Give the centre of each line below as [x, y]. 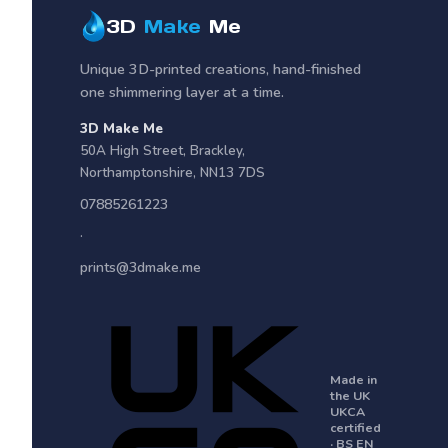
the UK [350, 395]
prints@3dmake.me [140, 267]
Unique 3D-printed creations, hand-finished [220, 68]
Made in [353, 379]
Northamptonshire [136, 172]
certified [355, 427]
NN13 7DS [232, 172]
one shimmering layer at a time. [182, 91]
